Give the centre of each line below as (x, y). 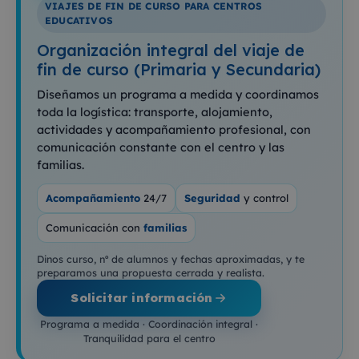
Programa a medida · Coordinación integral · (149, 324)
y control (264, 198)
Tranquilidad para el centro (149, 339)
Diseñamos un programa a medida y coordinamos (178, 95)
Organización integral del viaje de (171, 50)
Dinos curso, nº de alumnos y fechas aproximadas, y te (171, 259)
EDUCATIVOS (79, 21)
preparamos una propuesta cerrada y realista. (151, 273)
